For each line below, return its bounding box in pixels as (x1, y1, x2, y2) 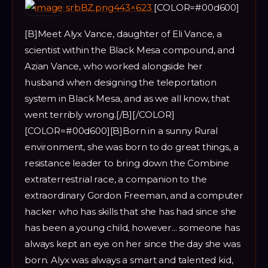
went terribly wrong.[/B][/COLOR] (25, 108, 175, 120)
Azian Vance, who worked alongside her (25, 60, 203, 72)
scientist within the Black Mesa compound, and (25, 44, 234, 56)
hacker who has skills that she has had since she (25, 205, 237, 217)
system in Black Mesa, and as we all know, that (25, 92, 230, 104)
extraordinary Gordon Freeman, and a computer (25, 189, 243, 201)
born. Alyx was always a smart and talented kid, (25, 254, 233, 266)
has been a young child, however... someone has (25, 221, 240, 233)
